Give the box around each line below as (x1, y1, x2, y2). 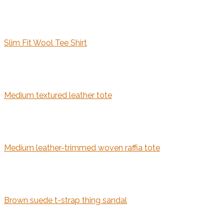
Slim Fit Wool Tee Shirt (4, 38, 87, 48)
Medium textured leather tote (4, 90, 112, 100)
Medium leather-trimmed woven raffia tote (4, 143, 160, 153)
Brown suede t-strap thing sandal (4, 195, 127, 205)
